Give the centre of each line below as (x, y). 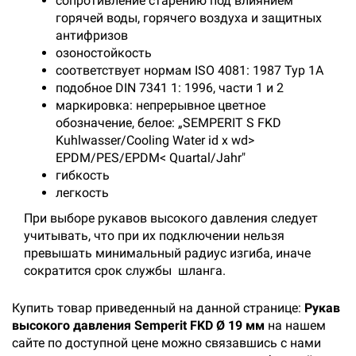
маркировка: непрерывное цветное (161, 105)
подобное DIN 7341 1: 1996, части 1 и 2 (170, 88)
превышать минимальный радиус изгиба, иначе (167, 253)
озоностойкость (104, 53)
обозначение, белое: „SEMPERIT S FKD (168, 123)
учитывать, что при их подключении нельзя (154, 236)
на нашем (295, 325)
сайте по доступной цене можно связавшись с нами (166, 343)
